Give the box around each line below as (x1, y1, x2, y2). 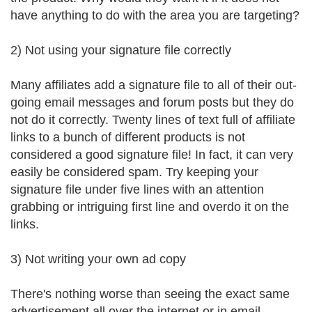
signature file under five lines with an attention (10, 182, 264, 196)
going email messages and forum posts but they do (10, 95, 294, 109)
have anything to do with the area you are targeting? (10, 8, 299, 22)
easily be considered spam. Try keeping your (10, 165, 258, 179)
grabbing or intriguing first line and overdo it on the (10, 200, 289, 214)
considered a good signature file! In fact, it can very (10, 148, 293, 162)
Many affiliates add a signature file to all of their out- (10, 78, 297, 92)
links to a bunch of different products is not (10, 130, 245, 144)
